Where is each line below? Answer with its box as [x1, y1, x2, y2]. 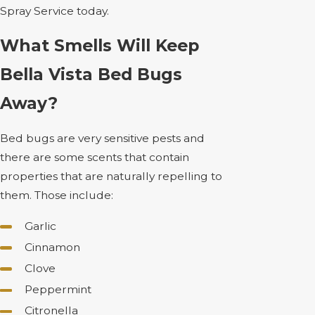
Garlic [24, 219, 56, 233]
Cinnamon [24, 240, 80, 254]
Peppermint [24, 283, 91, 297]
